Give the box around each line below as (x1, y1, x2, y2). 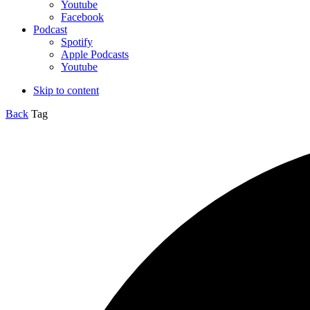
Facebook (61, 10, 104, 23)
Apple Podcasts (61, 48, 129, 60)
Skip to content (33, 84, 99, 96)
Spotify (61, 35, 93, 48)
